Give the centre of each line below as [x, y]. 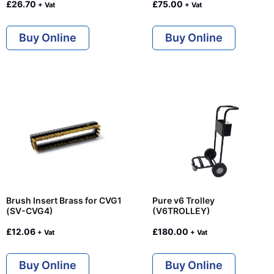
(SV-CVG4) [30, 211]
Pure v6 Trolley [183, 201]
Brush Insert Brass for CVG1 [64, 201]
